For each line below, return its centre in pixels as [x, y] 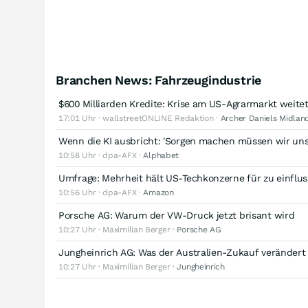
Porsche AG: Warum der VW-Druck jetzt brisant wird [177, 215]
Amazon [158, 192]
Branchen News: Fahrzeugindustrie [159, 80]
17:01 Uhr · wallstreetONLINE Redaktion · [140, 118]
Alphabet [161, 155]
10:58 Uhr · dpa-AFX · [101, 155]
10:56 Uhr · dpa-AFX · [101, 192]
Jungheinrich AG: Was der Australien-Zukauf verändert [182, 252]
